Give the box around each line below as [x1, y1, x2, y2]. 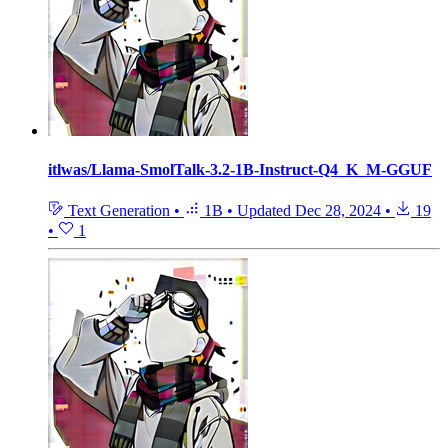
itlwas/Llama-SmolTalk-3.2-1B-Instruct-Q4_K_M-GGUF [48, 160, 432, 178]
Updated [237, 202, 295, 220]
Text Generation [64, 202, 174, 220]
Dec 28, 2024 [295, 202, 381, 220]
